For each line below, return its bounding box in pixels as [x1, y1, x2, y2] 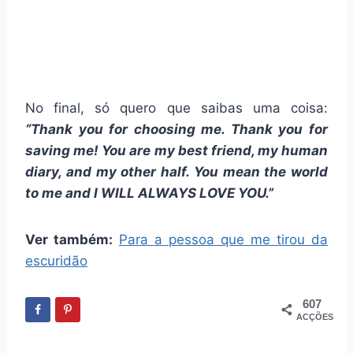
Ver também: [25, 231, 113, 247]
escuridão [25, 252, 87, 269]
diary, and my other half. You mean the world [25, 163, 328, 180]
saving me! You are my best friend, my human [25, 142, 328, 158]
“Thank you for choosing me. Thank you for [25, 121, 328, 137]
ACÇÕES [296, 311, 333, 321]
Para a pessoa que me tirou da [119, 231, 328, 247]
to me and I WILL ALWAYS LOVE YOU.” [25, 184, 273, 201]
